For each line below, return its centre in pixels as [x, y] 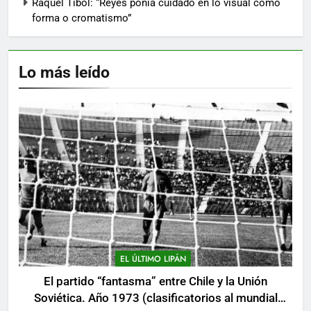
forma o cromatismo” [82, 18]
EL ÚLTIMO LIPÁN [153, 259]
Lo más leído [64, 72]
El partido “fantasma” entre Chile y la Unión [155, 281]
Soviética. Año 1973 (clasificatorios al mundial [155, 298]
